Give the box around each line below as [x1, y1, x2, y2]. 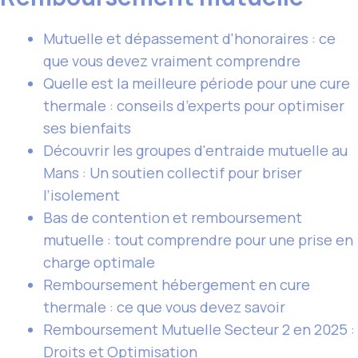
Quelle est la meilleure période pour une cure [43, 74, 350, 93]
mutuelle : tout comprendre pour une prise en [43, 230, 353, 249]
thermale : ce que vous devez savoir [43, 297, 285, 316]
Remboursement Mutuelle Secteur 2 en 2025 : [43, 320, 355, 339]
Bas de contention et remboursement [43, 208, 302, 227]
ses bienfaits [43, 118, 131, 137]
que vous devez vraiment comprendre [43, 51, 300, 70]
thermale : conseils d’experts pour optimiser [43, 96, 344, 115]
